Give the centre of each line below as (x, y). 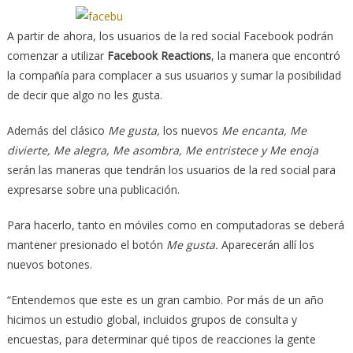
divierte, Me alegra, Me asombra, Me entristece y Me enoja (162, 150)
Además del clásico (56, 130)
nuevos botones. (49, 264)
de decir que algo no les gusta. (84, 95)
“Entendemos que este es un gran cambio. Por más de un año (165, 299)
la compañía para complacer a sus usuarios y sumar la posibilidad (174, 75)
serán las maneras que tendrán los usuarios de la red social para (171, 169)
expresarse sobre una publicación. (93, 189)
